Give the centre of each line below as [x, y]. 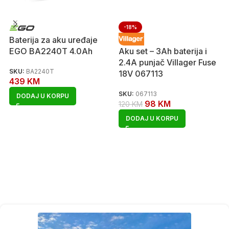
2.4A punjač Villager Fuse [167, 62]
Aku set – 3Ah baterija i [163, 51]
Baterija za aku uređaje [53, 40]
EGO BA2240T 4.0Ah [51, 51]
